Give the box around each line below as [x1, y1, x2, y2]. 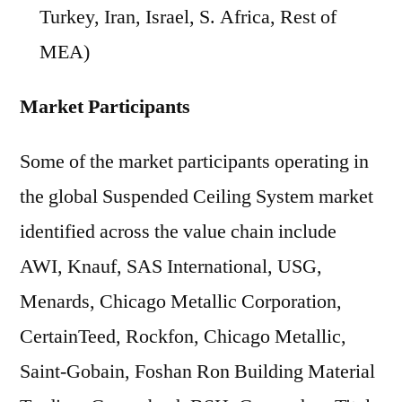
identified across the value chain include [20, 219, 336, 244]
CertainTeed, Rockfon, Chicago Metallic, [20, 324, 346, 349]
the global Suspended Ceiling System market [20, 184, 373, 209]
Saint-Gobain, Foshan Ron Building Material [20, 359, 375, 384]
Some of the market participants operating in [20, 149, 369, 174]
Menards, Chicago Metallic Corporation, [20, 289, 342, 314]
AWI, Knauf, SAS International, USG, [20, 254, 322, 279]
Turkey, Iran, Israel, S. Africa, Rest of [39, 4, 336, 30]
